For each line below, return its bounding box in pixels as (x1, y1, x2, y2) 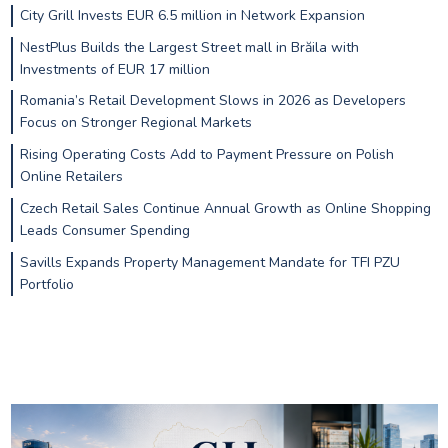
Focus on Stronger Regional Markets (19, 113, 252, 133)
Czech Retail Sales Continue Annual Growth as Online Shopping (19, 198, 431, 218)
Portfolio (19, 274, 74, 294)
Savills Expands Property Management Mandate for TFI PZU (19, 252, 400, 272)
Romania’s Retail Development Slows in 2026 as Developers (19, 91, 406, 111)
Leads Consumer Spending (19, 220, 190, 240)
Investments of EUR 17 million (19, 59, 210, 79)
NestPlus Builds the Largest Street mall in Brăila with (19, 37, 359, 57)
